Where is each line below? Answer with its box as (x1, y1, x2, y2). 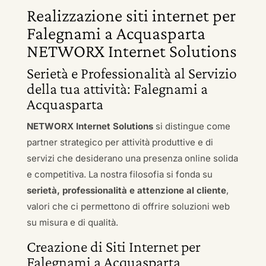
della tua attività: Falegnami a (26, 80, 208, 97)
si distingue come (153, 121, 230, 132)
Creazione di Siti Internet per (26, 238, 201, 255)
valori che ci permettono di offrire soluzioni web (26, 201, 230, 212)
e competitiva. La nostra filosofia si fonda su (26, 169, 213, 180)
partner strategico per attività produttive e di (26, 137, 213, 148)
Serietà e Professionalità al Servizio (26, 65, 237, 82)
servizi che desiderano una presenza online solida (26, 153, 238, 164)
